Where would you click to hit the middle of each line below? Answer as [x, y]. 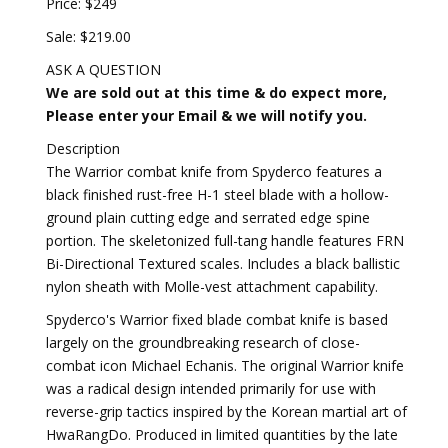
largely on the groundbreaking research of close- [203, 342]
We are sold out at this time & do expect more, [216, 92]
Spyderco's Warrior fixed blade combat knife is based [217, 319]
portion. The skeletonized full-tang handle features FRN [225, 240]
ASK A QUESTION [103, 69]
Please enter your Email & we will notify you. [206, 115]
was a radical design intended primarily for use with [211, 388]
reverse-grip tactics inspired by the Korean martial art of [226, 411]
